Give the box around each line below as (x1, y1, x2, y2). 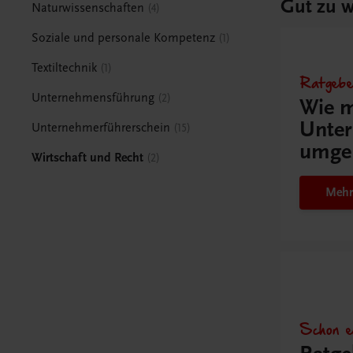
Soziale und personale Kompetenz (32, 30, 216, 45)
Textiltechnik (32, 60, 98, 75)
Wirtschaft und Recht (32, 150, 144, 165)
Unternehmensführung (32, 90, 155, 105)
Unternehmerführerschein (32, 120, 171, 135)
